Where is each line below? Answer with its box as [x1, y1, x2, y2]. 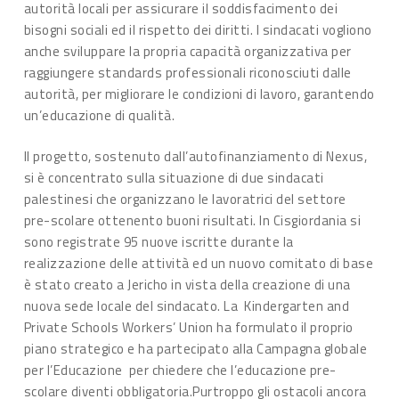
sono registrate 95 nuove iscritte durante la [23, 232, 294, 252]
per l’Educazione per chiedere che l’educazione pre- [23, 360, 337, 380]
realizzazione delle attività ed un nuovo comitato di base [23, 253, 374, 273]
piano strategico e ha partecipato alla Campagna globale [23, 338, 368, 359]
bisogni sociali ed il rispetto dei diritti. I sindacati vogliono [23, 19, 372, 40]
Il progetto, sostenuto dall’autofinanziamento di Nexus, [23, 146, 368, 167]
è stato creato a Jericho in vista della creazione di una [23, 274, 351, 295]
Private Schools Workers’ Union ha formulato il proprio [23, 317, 354, 338]
